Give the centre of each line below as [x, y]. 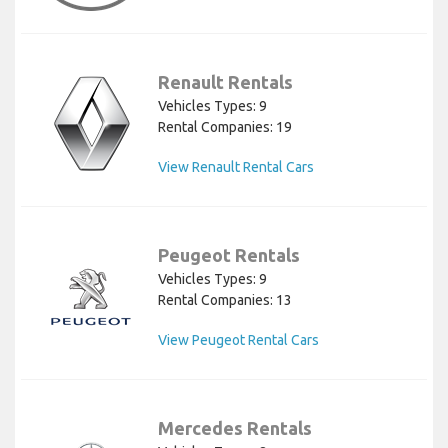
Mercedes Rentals [235, 428]
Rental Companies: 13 [225, 300]
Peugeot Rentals [229, 255]
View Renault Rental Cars [236, 167]
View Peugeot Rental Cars [238, 340]
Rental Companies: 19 [225, 127]
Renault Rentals [225, 82]
